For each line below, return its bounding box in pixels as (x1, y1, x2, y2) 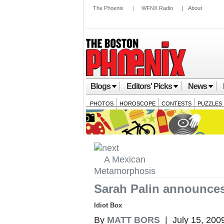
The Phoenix (93, 5, 123, 11)
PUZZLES (197, 100, 222, 106)
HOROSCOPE (119, 100, 155, 106)
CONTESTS (161, 100, 191, 106)
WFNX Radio (141, 5, 173, 11)
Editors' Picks (126, 82, 172, 90)
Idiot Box (94, 201, 122, 209)
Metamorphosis (94, 166, 155, 176)
